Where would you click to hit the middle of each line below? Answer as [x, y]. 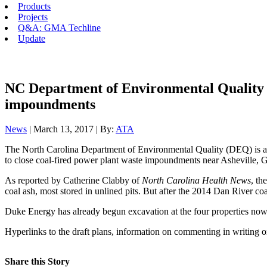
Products [34, 6]
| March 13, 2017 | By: [71, 129]
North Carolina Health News [196, 181]
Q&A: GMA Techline [59, 28]
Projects [33, 17]
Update [32, 38]
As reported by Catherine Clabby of [73, 181]
